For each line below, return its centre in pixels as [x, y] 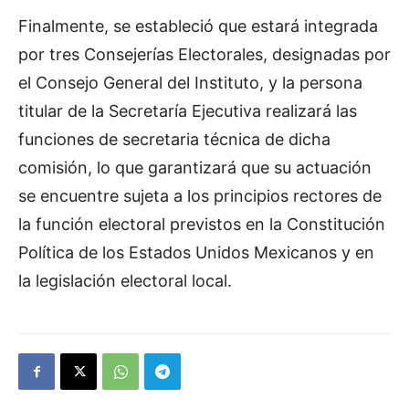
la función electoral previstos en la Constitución [202, 225]
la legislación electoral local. [125, 281]
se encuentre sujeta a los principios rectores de [200, 196]
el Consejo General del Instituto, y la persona [190, 83]
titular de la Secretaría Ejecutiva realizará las [188, 111]
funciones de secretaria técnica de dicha [174, 140]
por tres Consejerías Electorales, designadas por [204, 55]
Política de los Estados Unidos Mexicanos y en [196, 253]
